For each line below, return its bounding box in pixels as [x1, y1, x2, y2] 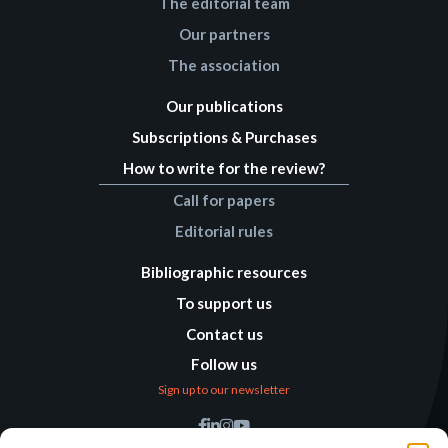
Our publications [165, 97, 283, 116]
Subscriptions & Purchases [131, 128, 317, 147]
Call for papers [173, 191, 275, 210]
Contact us [185, 325, 263, 344]
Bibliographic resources [141, 263, 307, 282]
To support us [176, 294, 272, 313]
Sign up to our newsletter [158, 382, 290, 398]
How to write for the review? [123, 159, 325, 178]
